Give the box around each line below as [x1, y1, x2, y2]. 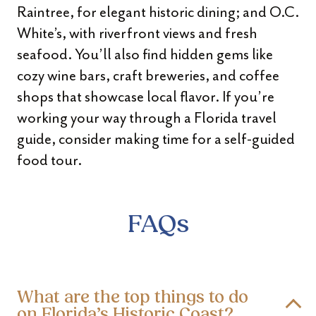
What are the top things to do [17, 290, 248, 307]
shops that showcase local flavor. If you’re [17, 87, 274, 106]
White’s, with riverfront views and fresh [17, 24, 257, 42]
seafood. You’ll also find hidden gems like [17, 45, 273, 63]
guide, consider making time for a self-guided [17, 130, 295, 148]
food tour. [17, 151, 82, 169]
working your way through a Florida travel [17, 109, 276, 127]
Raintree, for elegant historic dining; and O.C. [17, 3, 299, 21]
